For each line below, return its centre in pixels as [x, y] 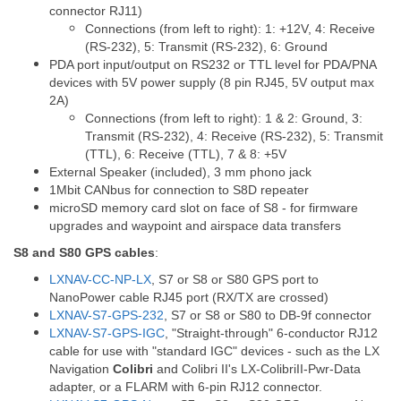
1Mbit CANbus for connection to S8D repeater [179, 190]
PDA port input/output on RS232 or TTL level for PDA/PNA [213, 64]
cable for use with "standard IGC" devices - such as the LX [214, 351]
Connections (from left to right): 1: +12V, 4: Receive [230, 29]
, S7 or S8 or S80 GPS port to [235, 279]
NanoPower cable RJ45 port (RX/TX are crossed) [189, 297]
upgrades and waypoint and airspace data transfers [195, 226]
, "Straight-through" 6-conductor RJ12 [271, 333]
